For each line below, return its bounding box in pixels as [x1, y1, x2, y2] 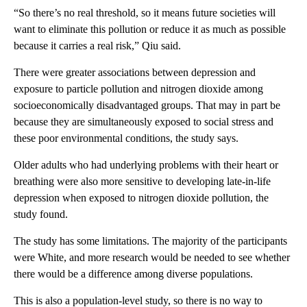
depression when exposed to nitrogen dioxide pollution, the [14, 192, 269, 204]
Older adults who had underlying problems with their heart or [14, 159, 278, 171]
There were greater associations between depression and [14, 66, 256, 79]
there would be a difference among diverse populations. [14, 268, 253, 280]
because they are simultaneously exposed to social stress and [14, 116, 273, 128]
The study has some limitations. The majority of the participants [14, 235, 287, 247]
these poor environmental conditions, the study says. [14, 132, 238, 145]
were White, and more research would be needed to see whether [14, 251, 290, 264]
